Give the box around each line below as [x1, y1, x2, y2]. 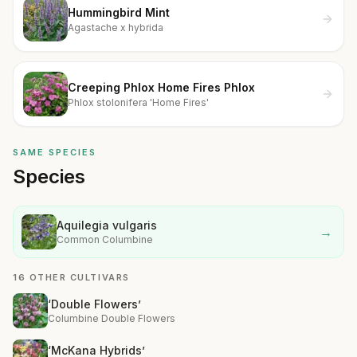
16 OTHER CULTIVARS [13, 272, 130, 283]
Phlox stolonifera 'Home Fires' [68, 96, 209, 108]
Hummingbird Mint [68, 5, 170, 19]
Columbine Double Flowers [48, 312, 175, 324]
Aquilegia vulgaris [57, 218, 157, 232]
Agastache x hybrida [68, 21, 163, 33]
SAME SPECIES [13, 147, 96, 158]
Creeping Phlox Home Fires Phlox [68, 80, 255, 94]
